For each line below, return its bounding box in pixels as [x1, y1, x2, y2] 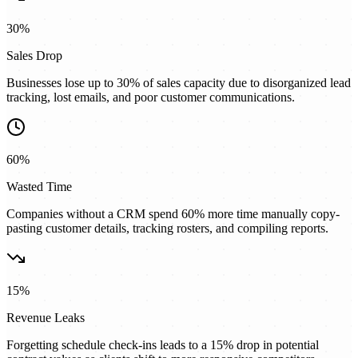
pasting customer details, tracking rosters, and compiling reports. [6, 221, 328, 236]
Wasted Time [6, 180, 72, 194]
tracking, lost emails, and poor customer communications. [6, 90, 295, 105]
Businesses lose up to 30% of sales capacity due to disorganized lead [6, 76, 351, 90]
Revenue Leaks [6, 311, 85, 325]
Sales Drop [6, 49, 62, 63]
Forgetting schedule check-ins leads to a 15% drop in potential [6, 338, 319, 352]
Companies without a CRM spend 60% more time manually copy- [6, 207, 340, 221]
